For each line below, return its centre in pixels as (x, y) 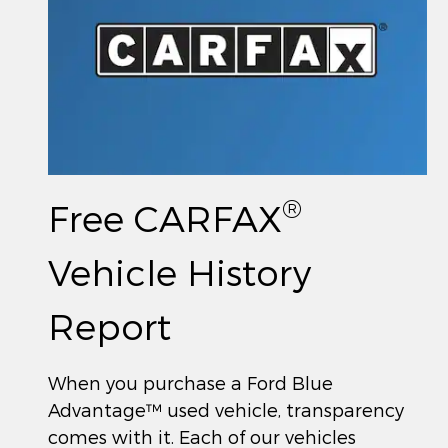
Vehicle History (179, 271)
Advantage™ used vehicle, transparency (226, 409)
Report (109, 325)
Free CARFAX (165, 217)
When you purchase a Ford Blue (190, 382)
